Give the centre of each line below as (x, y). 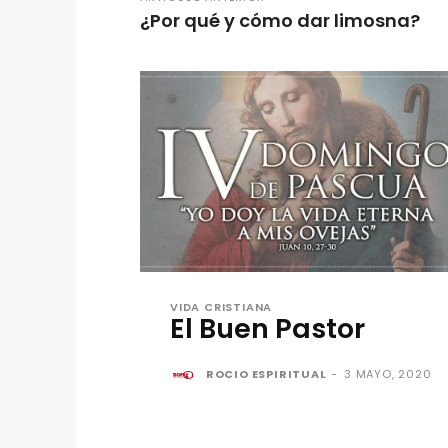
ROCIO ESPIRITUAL (266, 373)
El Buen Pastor (267, 328)
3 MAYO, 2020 (388, 373)
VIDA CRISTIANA (221, 306)
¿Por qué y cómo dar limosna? (280, 20)
